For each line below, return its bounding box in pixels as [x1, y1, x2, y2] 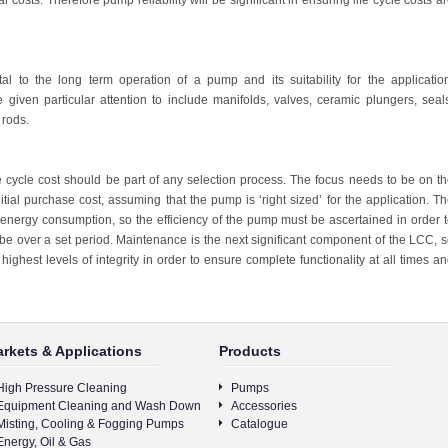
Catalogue [231, 417, 288, 431]
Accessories [231, 399, 297, 413]
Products [219, 343, 281, 359]
